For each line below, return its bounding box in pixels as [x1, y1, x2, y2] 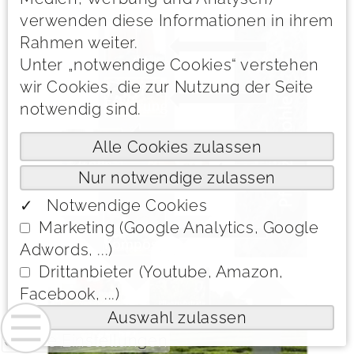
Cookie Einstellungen [4, 331, 168, 350]
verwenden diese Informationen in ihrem [20, 11, 333, 30]
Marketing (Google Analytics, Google [39, 218, 319, 237]
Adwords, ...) [20, 240, 113, 259]
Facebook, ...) [20, 284, 120, 303]
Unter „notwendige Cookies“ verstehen [20, 55, 319, 74]
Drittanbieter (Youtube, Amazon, [39, 262, 284, 281]
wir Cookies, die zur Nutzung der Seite [20, 77, 314, 96]
